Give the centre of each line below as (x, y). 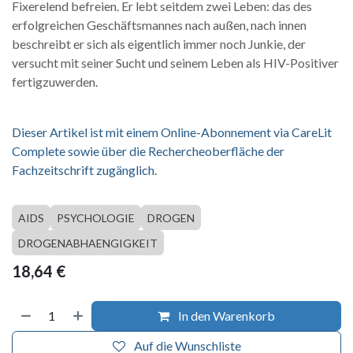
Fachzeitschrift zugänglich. (84, 169)
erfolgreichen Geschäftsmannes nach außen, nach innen (159, 24)
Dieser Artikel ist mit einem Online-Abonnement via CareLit (172, 132)
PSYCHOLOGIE (96, 217)
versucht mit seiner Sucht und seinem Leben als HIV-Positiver (175, 62)
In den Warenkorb (226, 315)
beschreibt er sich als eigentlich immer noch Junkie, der (159, 43)
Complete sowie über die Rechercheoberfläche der (148, 150)
